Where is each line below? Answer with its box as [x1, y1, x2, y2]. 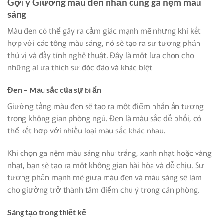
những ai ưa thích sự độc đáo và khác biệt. [7, 61, 154, 73]
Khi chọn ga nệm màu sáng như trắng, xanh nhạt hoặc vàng [7, 147, 212, 159]
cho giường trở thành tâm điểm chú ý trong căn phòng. [7, 183, 200, 196]
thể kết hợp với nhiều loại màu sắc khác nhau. [7, 124, 166, 136]
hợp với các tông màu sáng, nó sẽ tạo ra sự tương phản [7, 37, 200, 49]
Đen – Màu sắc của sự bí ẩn [7, 85, 101, 95]
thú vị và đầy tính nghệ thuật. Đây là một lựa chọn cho [7, 49, 194, 61]
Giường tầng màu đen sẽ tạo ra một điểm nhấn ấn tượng [7, 100, 204, 112]
